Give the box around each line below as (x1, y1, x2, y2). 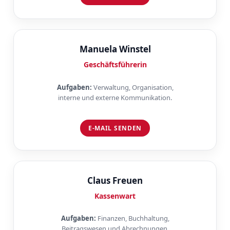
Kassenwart (94, 190, 136, 201)
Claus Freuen (87, 174, 143, 186)
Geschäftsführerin (83, 60, 147, 70)
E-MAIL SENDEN (88, 123, 142, 132)
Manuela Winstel (79, 43, 151, 55)
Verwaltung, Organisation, (91, 82, 174, 92)
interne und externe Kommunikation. (58, 92, 172, 102)
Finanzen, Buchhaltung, (95, 213, 169, 223)
